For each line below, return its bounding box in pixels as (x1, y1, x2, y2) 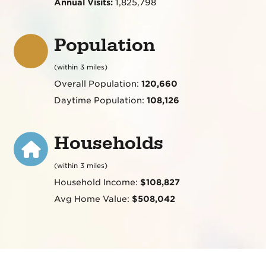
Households (53, 131, 163, 156)
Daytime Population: (53, 96, 147, 106)
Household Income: (53, 177, 140, 187)
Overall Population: (53, 79, 141, 89)
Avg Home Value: (53, 194, 132, 204)
